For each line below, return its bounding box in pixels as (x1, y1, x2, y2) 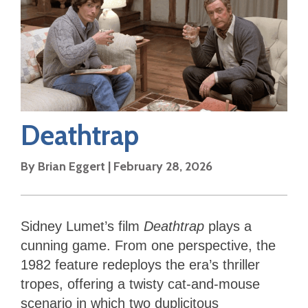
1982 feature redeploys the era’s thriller (21, 257, 260, 273)
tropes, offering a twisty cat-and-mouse (21, 276, 260, 292)
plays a (208, 219, 252, 234)
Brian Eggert (38, 159, 105, 175)
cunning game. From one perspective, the (21, 238, 276, 254)
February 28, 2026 (113, 159, 212, 175)
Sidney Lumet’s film (21, 219, 144, 234)
